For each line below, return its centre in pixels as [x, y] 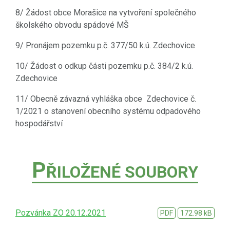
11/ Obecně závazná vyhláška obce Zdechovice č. [106, 99]
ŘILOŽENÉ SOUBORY [122, 172]
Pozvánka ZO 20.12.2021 [61, 213]
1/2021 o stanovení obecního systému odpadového [108, 111]
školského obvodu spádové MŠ [72, 25]
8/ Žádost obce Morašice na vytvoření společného [106, 12]
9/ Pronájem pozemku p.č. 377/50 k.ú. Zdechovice [105, 45]
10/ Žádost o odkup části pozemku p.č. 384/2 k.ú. [104, 66]
